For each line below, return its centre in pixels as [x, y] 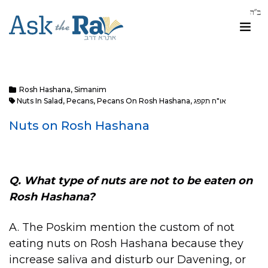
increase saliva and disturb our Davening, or [127, 260]
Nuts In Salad [40, 101]
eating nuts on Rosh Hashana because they [126, 244]
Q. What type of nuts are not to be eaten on [131, 180]
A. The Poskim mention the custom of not [122, 228]
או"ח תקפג [210, 101]
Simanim [90, 89]
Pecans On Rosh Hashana [144, 101]
